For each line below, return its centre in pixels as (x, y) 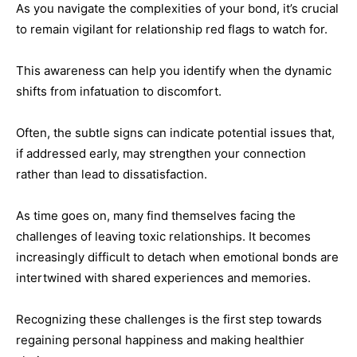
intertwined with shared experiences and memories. (163, 277)
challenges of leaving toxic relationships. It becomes (163, 236)
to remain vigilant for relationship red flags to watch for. (172, 29)
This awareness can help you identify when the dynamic (174, 70)
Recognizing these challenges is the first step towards (169, 319)
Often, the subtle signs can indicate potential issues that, (175, 132)
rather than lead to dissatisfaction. (112, 174)
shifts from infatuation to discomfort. (119, 91)
